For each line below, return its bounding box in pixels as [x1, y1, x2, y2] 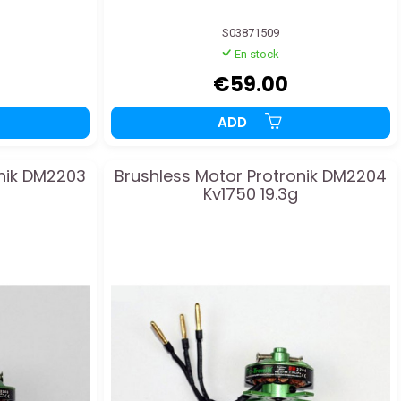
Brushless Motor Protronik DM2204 [115, 164, 387, 187]
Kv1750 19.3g [203, 182, 298, 205]
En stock [234, 47, 279, 61]
